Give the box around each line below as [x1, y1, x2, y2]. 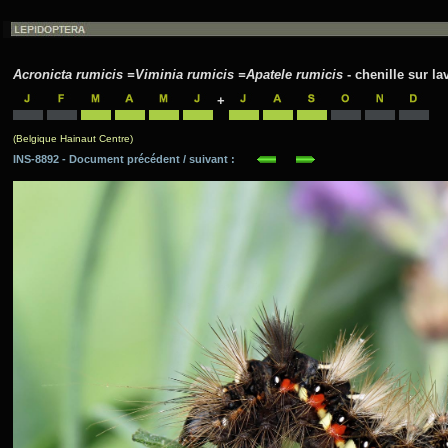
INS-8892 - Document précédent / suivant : [13, 153, 256, 166]
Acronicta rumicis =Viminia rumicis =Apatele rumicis [13, 66, 343, 82]
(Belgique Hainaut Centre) [13, 133, 133, 145]
